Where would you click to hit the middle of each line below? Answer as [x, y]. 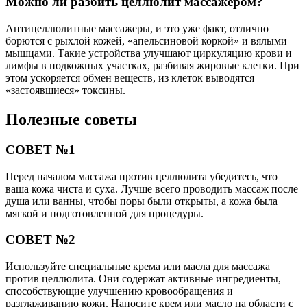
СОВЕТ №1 [40, 149]
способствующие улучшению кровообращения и [119, 291]
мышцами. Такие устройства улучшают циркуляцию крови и [149, 53]
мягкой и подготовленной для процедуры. [105, 213]
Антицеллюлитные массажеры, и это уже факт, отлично [137, 29]
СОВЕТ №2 [40, 240]
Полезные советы [71, 120]
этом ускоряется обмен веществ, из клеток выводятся [130, 78]
